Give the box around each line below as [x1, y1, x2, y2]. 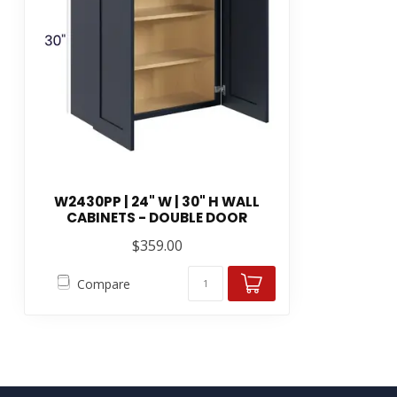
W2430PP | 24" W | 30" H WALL [54, 192, 260, 212]
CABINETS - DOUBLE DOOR [66, 208, 247, 228]
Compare [76, 275, 130, 292]
